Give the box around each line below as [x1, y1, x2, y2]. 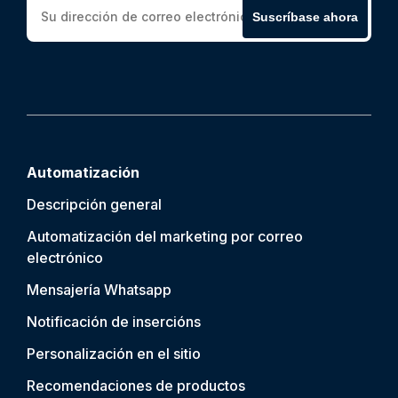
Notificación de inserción [27, 313, 194, 330]
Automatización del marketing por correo [27, 227, 303, 245]
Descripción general [27, 195, 162, 213]
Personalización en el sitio [27, 345, 201, 362]
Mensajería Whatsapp [27, 281, 171, 298]
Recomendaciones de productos [27, 377, 245, 394]
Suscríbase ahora [252, 9, 358, 24]
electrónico [27, 249, 103, 267]
